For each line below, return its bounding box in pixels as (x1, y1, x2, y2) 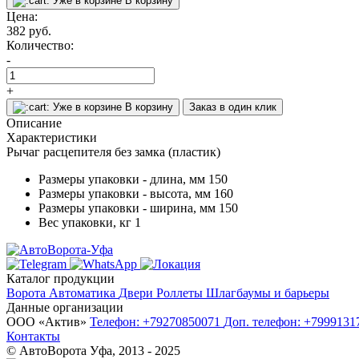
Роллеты (156, 285, 206, 300)
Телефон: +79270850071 (90, 314, 224, 329)
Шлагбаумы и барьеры (206, 285, 329, 300)
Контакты (6, 329, 60, 343)
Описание (6, 115, 62, 130)
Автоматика (49, 285, 119, 300)
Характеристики (6, 130, 97, 144)
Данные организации (6, 300, 123, 314)
